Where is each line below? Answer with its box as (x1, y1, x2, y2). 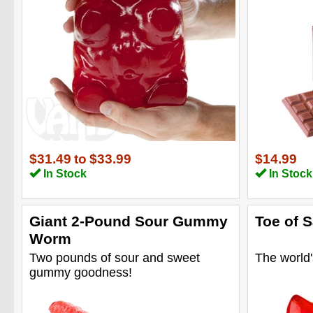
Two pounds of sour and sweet (29, 250, 200, 265)
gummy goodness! (29, 265, 132, 279)
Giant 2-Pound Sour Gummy (29, 212, 228, 229)
